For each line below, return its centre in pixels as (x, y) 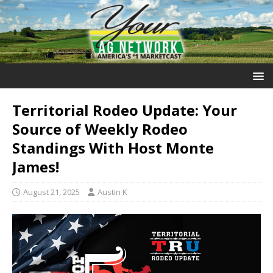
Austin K (112, 192)
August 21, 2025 (51, 192)
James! (36, 166)
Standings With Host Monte (113, 147)
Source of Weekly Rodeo (100, 129)
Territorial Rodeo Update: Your (125, 110)
